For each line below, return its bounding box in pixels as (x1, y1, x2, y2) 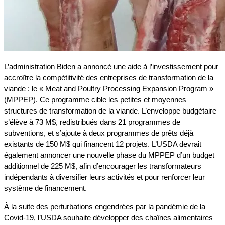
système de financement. (4, 184, 87, 193)
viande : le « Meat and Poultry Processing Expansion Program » (4, 84, 213, 93)
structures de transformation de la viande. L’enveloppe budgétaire (4, 106, 216, 116)
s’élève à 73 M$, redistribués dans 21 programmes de (4, 118, 180, 127)
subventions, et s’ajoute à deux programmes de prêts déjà (4, 129, 193, 138)
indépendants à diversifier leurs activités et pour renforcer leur (4, 173, 205, 182)
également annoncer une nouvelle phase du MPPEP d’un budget (4, 151, 214, 160)
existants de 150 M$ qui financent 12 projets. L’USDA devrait (4, 140, 201, 149)
